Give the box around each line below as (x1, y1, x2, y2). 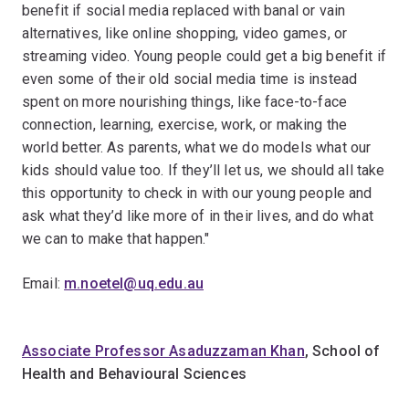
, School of (304, 342, 381, 360)
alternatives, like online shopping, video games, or (22, 25, 348, 42)
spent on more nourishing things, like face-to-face (22, 93, 348, 110)
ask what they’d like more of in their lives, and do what (22, 207, 373, 225)
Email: (22, 275, 65, 292)
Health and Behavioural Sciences (22, 365, 246, 383)
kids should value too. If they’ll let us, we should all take (22, 162, 385, 179)
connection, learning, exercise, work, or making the (22, 116, 348, 133)
